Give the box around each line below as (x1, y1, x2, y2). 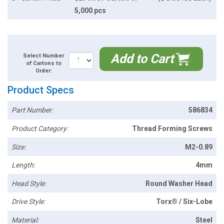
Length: (11, 161, 35, 169)
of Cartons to (25, 60, 61, 67)
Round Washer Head (145, 179, 212, 187)
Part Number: (11, 106, 53, 114)
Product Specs (7, 84, 74, 96)
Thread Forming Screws (131, 124, 212, 132)
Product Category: (11, 124, 68, 132)
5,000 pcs (74, 6, 106, 15)
